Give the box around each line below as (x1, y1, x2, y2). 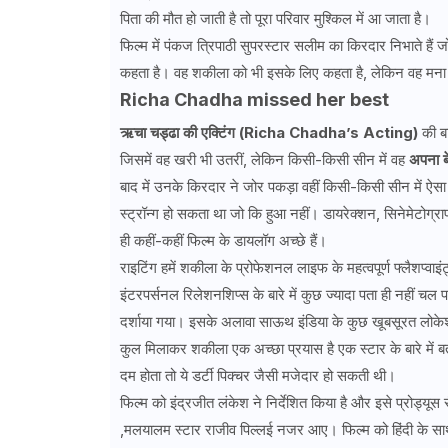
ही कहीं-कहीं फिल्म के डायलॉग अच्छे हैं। (119, 231, 327, 251)
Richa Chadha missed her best (119, 89, 389, 111)
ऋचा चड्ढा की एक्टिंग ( (119, 123, 244, 143)
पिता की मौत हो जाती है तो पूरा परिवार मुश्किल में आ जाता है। (119, 9, 431, 29)
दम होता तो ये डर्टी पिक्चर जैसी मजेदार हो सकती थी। (119, 366, 396, 386)
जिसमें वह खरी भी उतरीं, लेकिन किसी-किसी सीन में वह (119, 150, 409, 170)
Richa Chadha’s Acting (243, 123, 413, 143)
